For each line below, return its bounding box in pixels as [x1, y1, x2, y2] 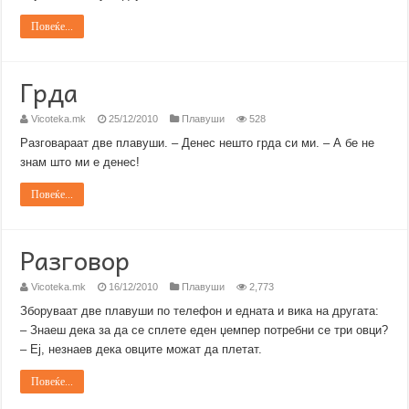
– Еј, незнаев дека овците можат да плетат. [20, 342, 263, 356]
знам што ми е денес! [20, 155, 141, 169]
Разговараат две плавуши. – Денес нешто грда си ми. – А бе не [20, 136, 375, 150]
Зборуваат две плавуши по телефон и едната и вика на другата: [20, 304, 380, 318]
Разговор [20, 239, 131, 280]
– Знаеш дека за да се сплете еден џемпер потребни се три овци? [20, 323, 389, 337]
